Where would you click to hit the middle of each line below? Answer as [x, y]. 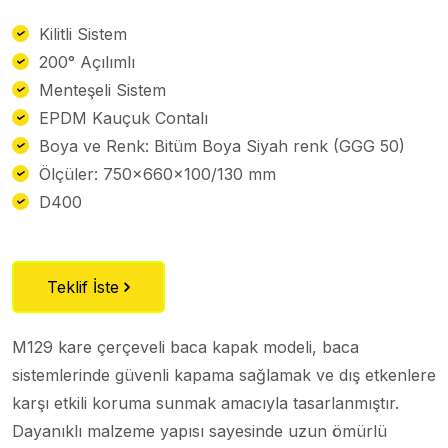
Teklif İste [85, 286]
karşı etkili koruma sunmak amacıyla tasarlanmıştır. [205, 402]
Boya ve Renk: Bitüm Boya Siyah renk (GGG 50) [222, 145]
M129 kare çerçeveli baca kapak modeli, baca [185, 346]
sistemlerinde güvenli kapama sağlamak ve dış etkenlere [224, 374]
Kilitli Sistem [83, 33]
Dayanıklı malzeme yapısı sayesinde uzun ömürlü [199, 430]
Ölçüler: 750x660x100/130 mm [157, 173]
